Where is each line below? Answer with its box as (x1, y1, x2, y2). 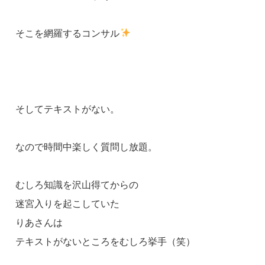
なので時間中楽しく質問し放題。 (15, 141, 158, 152)
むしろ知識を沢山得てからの (15, 179, 139, 190)
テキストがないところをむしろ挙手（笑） (15, 236, 196, 247)
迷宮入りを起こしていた (15, 198, 120, 209)
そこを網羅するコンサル (15, 28, 120, 38)
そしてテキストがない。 (15, 104, 120, 114)
